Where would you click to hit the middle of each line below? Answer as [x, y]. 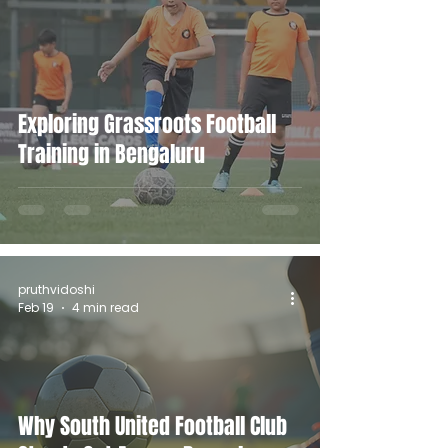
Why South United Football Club [152, 426]
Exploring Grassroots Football [147, 124]
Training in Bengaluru [111, 154]
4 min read [105, 308]
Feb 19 [36, 308]
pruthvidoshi [56, 289]
